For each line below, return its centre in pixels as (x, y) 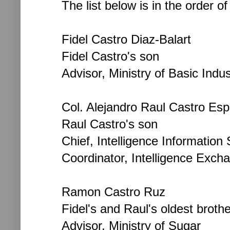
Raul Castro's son (110, 124)
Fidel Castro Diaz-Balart (126, 39)
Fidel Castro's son (110, 56)
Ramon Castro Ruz (113, 191)
